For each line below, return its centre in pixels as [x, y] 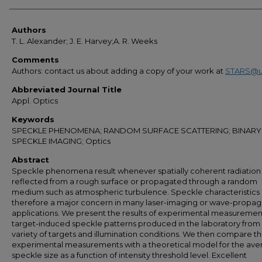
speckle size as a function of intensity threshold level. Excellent [129, 255]
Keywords [33, 119]
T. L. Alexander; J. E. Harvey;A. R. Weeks [85, 41]
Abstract [30, 160]
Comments [35, 60]
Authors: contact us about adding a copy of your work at [118, 71]
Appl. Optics [35, 101]
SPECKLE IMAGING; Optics [61, 141]
